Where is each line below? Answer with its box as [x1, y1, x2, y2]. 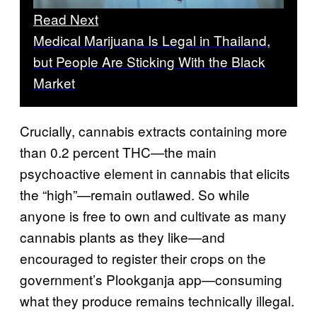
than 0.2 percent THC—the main [20, 142, 217, 162]
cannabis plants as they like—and [20, 227, 225, 247]
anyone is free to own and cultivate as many [20, 206, 287, 226]
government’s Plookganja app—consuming [20, 270, 282, 289]
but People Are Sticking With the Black [33, 52, 265, 71]
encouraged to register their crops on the [20, 248, 266, 268]
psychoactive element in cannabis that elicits [20, 163, 290, 183]
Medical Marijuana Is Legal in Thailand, [33, 30, 270, 50]
